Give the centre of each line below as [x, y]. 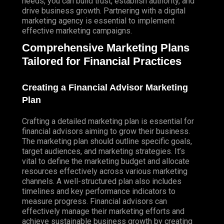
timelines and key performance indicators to [99, 191]
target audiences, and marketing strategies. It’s [103, 151]
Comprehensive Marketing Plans [106, 48]
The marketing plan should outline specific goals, [107, 141]
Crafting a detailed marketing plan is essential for [108, 121]
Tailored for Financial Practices [102, 61]
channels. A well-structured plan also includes [102, 181]
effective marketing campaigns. [77, 31]
